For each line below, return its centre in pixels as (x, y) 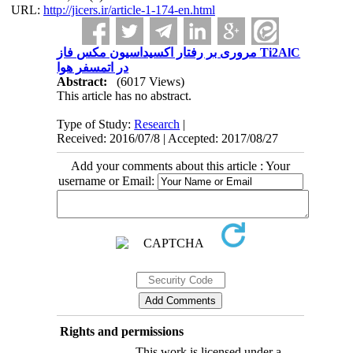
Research (157, 124)
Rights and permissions (121, 331)
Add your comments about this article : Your (180, 166)
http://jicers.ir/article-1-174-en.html (129, 10)
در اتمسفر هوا (93, 67)
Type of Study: (96, 124)
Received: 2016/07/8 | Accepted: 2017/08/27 (168, 138)
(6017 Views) (151, 82)
